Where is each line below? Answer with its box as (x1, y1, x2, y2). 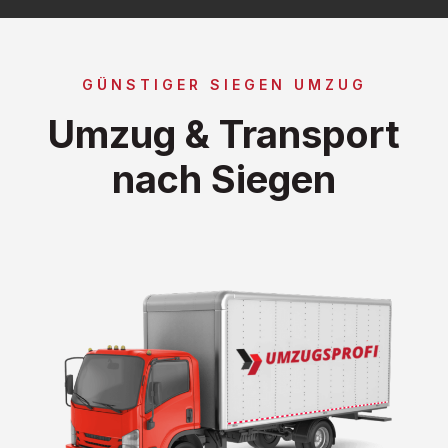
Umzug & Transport (48, 110, 400, 157)
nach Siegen (112, 155, 336, 202)
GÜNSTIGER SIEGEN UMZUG (81, 75, 367, 93)
